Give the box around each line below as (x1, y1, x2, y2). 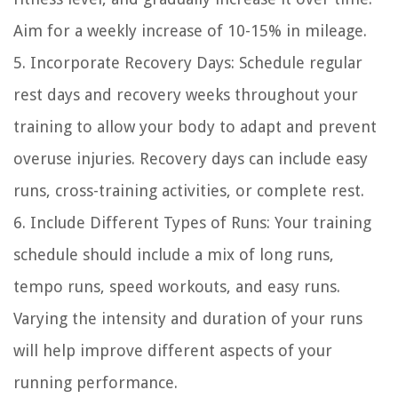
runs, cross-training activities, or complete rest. (13, 181, 364, 201)
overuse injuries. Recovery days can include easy (13, 149, 368, 169)
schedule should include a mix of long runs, (13, 245, 334, 265)
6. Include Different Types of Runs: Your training (13, 213, 371, 233)
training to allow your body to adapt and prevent (13, 117, 377, 137)
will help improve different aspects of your (13, 341, 332, 361)
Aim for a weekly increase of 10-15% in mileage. (13, 21, 367, 41)
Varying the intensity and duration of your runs (13, 309, 362, 329)
